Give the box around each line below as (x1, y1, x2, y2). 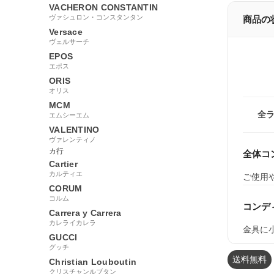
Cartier (49, 158, 78, 169)
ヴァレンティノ (49, 135, 96, 143)
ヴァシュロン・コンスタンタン (49, 13, 143, 21)
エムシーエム (49, 111, 89, 119)
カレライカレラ (49, 218, 96, 226)
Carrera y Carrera (49, 207, 122, 218)
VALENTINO (49, 124, 100, 135)
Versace (49, 26, 83, 37)
